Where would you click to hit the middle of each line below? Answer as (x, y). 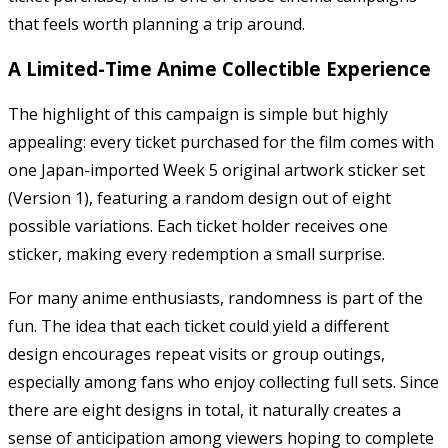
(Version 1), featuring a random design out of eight (199, 197)
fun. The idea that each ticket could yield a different (198, 325)
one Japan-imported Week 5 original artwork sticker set (216, 169)
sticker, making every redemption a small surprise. (196, 253)
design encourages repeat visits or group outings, (196, 353)
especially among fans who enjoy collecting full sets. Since (223, 381)
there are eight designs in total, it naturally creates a (204, 409)
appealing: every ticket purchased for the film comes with (221, 141)
